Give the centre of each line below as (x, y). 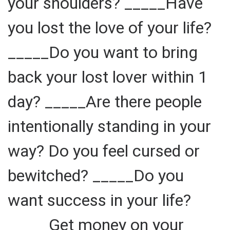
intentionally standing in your (109, 126)
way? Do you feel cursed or (104, 151)
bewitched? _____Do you (96, 175)
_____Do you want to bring (103, 52)
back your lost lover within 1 (108, 77)
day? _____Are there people (105, 101)
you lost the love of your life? (110, 27)
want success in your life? (99, 200)
